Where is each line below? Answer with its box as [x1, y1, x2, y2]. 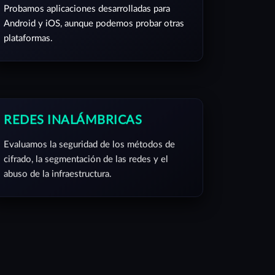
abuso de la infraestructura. [4, 162, 112, 171]
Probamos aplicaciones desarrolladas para [4, 4, 170, 14]
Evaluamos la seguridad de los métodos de [4, 133, 175, 142]
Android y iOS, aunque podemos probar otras [4, 19, 184, 28]
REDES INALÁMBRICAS [4, 107, 142, 119]
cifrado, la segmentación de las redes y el [4, 147, 168, 157]
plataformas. [4, 34, 53, 43]
